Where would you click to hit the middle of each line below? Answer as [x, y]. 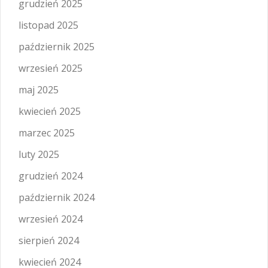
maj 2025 [39, 90]
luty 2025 [39, 154]
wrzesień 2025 [51, 68]
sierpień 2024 [49, 240]
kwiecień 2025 [50, 111]
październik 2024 [57, 197]
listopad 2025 [48, 25]
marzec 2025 [47, 133]
